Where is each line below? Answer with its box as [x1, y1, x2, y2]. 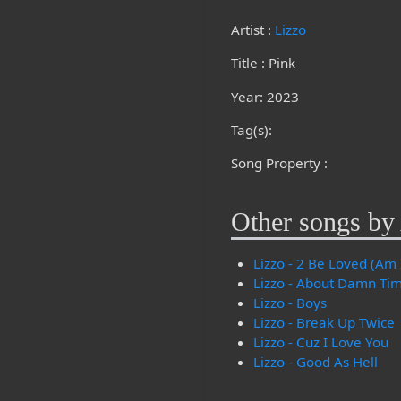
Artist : [231, 21, 276, 39]
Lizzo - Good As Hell [252, 353, 378, 371]
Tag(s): [231, 120, 273, 139]
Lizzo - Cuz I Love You [252, 333, 388, 352]
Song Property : [231, 153, 328, 172]
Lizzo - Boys [252, 294, 327, 312]
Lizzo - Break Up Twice [252, 313, 395, 332]
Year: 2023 [231, 87, 300, 106]
